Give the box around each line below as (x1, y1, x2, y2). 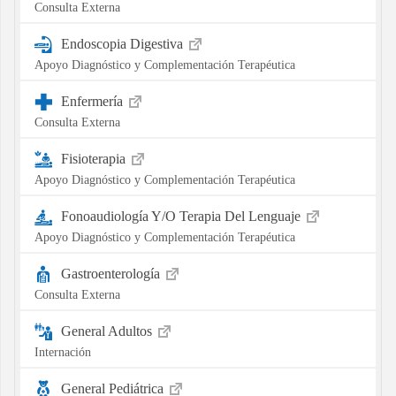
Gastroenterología (60, 265, 164, 281)
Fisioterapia (60, 150, 129, 166)
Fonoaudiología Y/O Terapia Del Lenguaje (60, 208, 304, 224)
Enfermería (60, 93, 126, 109)
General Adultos (60, 323, 156, 339)
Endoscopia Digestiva (60, 35, 187, 51)
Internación (34, 344, 91, 359)
